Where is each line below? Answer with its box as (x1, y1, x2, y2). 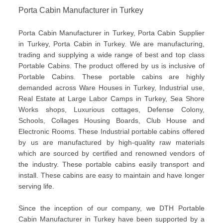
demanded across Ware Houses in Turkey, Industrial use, (18, 84, 205, 92)
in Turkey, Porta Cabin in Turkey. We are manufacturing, (18, 40, 205, 48)
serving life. (18, 182, 55, 190)
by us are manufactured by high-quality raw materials (18, 138, 205, 146)
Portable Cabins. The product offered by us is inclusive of (18, 62, 205, 70)
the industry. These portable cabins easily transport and (18, 160, 205, 168)
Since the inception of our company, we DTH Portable (18, 204, 205, 212)
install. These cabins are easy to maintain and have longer (18, 171, 205, 179)
